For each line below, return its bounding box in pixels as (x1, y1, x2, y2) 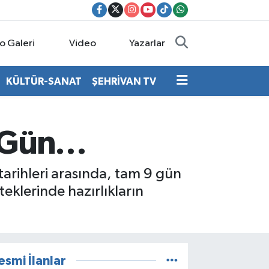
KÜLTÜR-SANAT (5, 76, 82, 86)
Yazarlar (129, 38, 166, 49)
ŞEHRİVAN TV (91, 76, 156, 86)
